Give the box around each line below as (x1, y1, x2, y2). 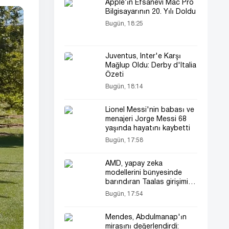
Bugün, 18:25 (105, 21, 143, 27)
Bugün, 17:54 (105, 191, 143, 197)
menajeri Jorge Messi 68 (105, 116, 187, 123)
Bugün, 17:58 (105, 138, 143, 143)
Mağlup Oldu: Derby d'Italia (105, 62, 196, 69)
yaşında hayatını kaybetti (105, 125, 190, 132)
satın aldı (105, 188, 137, 195)
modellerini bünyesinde (105, 170, 182, 176)
